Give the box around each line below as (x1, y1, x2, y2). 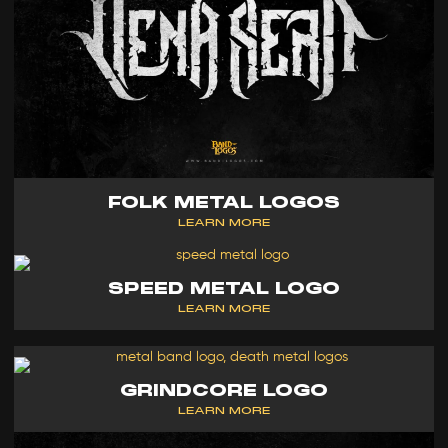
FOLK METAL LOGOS (108, 192, 340, 214)
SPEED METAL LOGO (108, 278, 340, 300)
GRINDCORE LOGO (120, 380, 328, 402)
